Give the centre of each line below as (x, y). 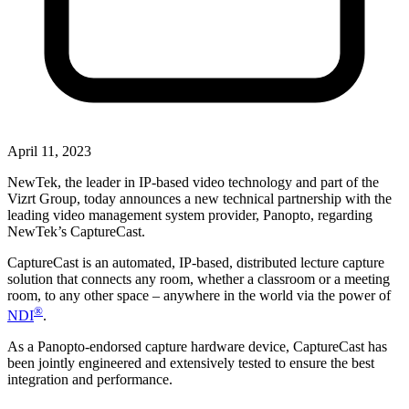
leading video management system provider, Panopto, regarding (190, 215)
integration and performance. (90, 380)
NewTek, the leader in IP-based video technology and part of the (193, 182)
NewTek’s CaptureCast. (76, 231)
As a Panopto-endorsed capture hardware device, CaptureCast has (197, 347)
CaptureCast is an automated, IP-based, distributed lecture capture (196, 262)
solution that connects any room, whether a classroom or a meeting (199, 278)
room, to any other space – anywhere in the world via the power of (199, 295)
